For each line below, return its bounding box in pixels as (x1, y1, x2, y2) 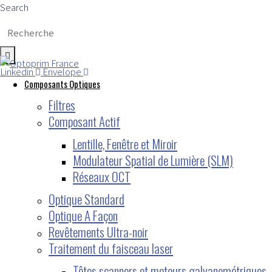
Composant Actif (49, 111, 120, 131)
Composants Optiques (24, 76, 100, 90)
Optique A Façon (49, 205, 118, 225)
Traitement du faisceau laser (49, 238, 173, 257)
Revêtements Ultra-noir (49, 222, 148, 241)
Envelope (42, 64, 81, 78)
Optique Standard (49, 189, 124, 208)
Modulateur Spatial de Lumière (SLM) (73, 150, 233, 169)
